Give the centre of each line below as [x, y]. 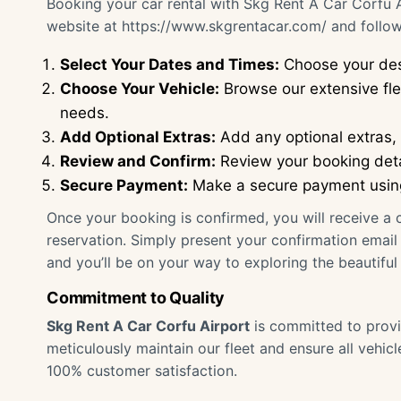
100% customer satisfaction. [142, 371]
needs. [85, 113]
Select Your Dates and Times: [170, 64]
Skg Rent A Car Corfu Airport [148, 326]
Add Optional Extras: [138, 137]
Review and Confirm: [138, 161]
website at [84, 26]
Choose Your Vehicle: [140, 89]
